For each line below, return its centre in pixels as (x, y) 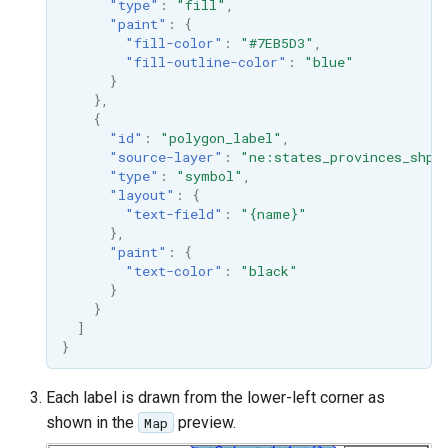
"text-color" (173, 270)
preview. (204, 422)
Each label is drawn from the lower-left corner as (215, 397)
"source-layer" (165, 156)
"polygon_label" (220, 137)
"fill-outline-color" (205, 61)
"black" (268, 270)
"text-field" (173, 213)
